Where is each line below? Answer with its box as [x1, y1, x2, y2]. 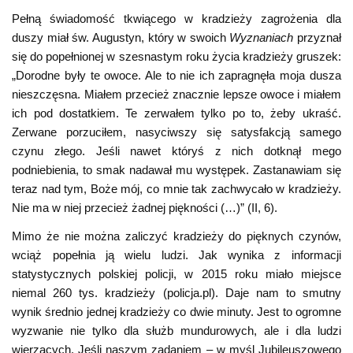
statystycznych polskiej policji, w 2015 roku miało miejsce [12, 266, 341, 281]
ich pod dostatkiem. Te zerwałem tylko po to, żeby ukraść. [12, 106, 341, 121]
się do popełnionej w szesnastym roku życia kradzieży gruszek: [12, 50, 341, 64]
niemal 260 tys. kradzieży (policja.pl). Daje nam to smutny [12, 285, 341, 299]
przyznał [293, 31, 341, 45]
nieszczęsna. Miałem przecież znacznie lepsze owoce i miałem [12, 87, 341, 102]
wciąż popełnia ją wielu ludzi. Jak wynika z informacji [12, 247, 341, 262]
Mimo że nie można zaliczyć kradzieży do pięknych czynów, [12, 229, 341, 243]
